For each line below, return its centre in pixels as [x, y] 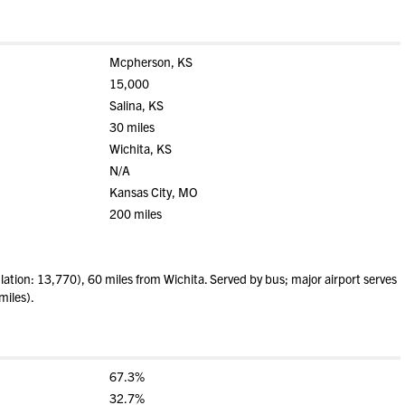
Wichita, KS [140, 148]
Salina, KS [136, 105]
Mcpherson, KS [151, 61]
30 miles [132, 127]
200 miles [135, 213]
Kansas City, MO [153, 192]
